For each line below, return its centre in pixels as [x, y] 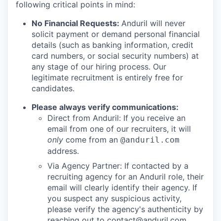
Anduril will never [153, 23]
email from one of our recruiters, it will [119, 129]
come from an [92, 140]
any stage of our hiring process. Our [99, 67]
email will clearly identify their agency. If [122, 188]
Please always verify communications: [105, 107]
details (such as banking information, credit [112, 45]
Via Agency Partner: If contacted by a [118, 166]
